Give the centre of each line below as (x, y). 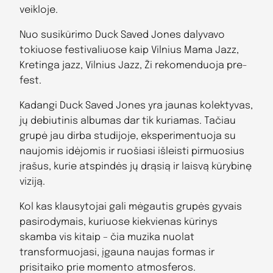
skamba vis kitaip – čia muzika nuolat (107, 238)
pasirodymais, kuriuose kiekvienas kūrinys (119, 222)
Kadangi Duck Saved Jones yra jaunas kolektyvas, (136, 106)
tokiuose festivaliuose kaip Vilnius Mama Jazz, (129, 50)
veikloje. (39, 10)
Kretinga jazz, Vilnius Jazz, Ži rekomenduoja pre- (133, 66)
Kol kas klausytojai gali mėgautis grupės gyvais (131, 207)
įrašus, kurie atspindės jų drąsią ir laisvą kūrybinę (136, 167)
